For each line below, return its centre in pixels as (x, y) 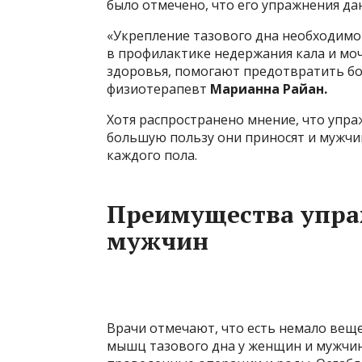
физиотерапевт (158, 89)
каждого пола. (152, 155)
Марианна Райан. (269, 89)
